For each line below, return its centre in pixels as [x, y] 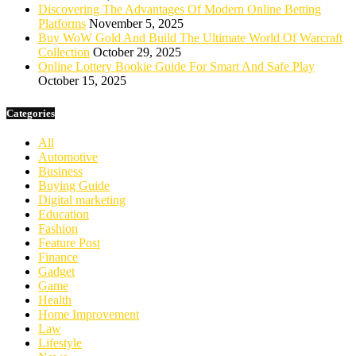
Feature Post [69, 242]
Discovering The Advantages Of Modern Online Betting [180, 10]
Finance [58, 257]
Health [55, 300]
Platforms [62, 24]
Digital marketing [82, 199]
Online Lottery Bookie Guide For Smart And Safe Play [176, 67]
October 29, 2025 [137, 52]
